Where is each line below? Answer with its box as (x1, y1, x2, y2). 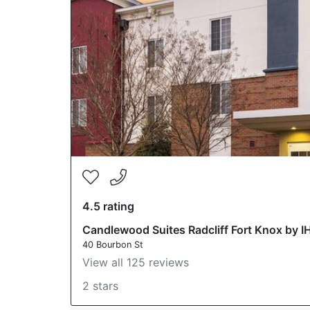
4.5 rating (82, 199, 134, 213)
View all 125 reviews (82, 255, 189, 269)
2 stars (82, 279, 118, 293)
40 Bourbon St (82, 239, 143, 250)
